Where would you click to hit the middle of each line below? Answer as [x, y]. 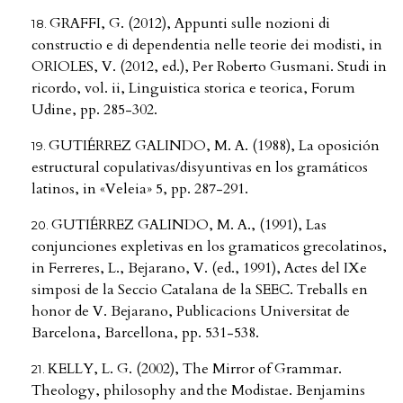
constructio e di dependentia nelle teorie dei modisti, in [207, 45]
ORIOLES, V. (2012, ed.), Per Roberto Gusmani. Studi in [209, 67]
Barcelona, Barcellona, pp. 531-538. [145, 333]
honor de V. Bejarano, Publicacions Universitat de [191, 312]
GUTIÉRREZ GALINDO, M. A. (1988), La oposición [214, 146]
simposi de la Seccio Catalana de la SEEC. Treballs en [200, 290]
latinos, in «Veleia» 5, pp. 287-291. [140, 189]
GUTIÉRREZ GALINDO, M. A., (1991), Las [189, 225]
